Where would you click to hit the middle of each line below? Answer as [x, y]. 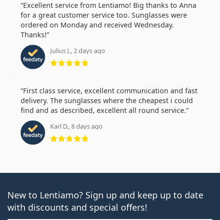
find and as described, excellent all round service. [103, 110]
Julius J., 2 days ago [78, 50]
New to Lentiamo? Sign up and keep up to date [105, 195]
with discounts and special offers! [77, 207]
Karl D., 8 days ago [76, 126]
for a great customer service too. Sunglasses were [104, 15]
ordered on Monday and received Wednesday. [97, 25]
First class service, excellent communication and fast [110, 90]
